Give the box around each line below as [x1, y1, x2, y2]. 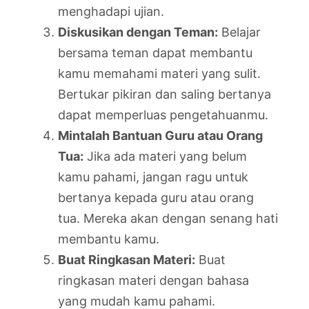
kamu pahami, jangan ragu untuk [58, 170, 248, 184]
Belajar [218, 25, 261, 39]
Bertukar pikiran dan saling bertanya [58, 87, 271, 101]
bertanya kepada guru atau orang [58, 190, 254, 205]
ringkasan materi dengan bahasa [58, 273, 249, 288]
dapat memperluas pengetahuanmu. [58, 108, 268, 122]
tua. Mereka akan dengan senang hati [58, 211, 278, 226]
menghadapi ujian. [58, 4, 164, 19]
